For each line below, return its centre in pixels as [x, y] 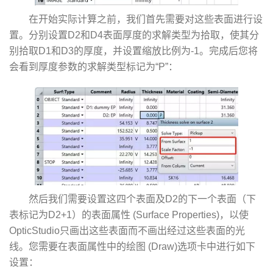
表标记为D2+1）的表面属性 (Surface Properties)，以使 [129, 215]
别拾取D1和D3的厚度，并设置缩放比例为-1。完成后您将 [133, 51]
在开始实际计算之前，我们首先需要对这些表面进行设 [146, 19]
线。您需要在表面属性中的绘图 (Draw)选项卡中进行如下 [132, 247]
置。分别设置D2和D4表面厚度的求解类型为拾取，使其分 [134, 35]
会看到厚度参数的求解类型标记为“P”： [94, 67]
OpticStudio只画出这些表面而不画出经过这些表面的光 [127, 231]
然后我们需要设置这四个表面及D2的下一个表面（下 [142, 199]
